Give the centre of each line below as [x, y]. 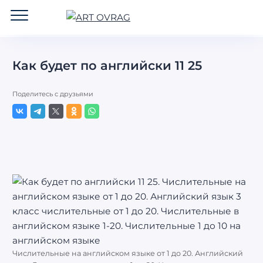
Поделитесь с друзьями [53, 94]
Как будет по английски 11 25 [107, 65]
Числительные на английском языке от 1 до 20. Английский [128, 254]
